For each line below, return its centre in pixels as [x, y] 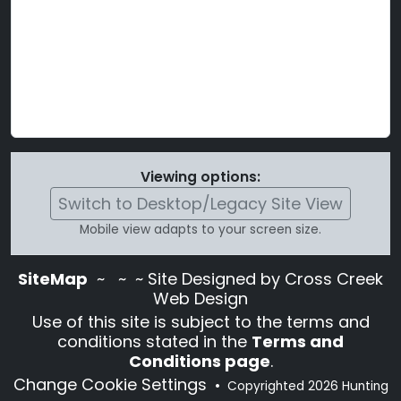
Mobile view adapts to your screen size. [200, 230]
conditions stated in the [154, 341]
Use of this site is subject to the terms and [200, 322]
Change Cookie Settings [112, 384]
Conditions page [199, 361]
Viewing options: [200, 177]
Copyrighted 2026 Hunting [307, 386]
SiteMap [53, 279]
